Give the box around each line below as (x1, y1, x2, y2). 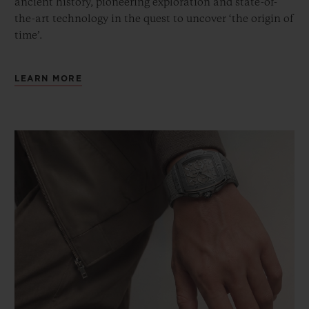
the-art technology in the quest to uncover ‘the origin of (14, 14, 293, 26)
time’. (14, 30, 42, 42)
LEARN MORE (14, 74, 82, 83)
